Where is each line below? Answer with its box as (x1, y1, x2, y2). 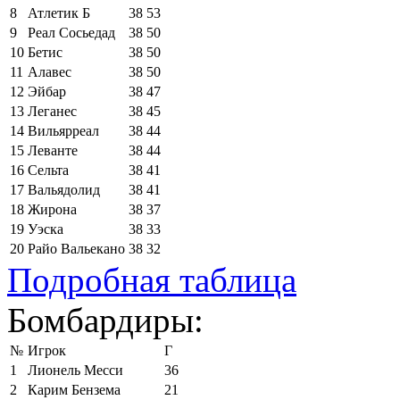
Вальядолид (28, 181, 100, 197)
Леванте (28, 142, 78, 158)
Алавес (28, 63, 71, 79)
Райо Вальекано (28, 240, 125, 256)
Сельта (28, 162, 69, 178)
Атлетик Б (28, 4, 90, 21)
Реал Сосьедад (28, 24, 115, 40)
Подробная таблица (7, 260, 296, 299)
